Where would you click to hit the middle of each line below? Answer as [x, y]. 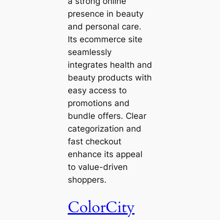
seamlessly [89, 52]
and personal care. [104, 26]
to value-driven [97, 167]
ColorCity [101, 207]
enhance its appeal [105, 154]
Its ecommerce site [105, 39]
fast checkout [94, 141]
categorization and [104, 128]
